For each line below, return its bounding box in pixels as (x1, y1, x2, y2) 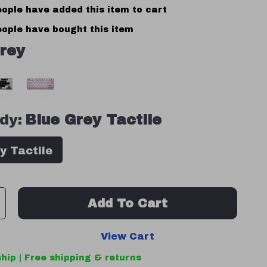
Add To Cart (88, 197, 168, 210)
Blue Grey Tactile (25, 112, 162, 128)
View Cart (101, 231, 155, 241)
